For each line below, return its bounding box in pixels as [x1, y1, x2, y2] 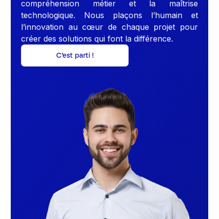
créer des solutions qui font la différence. [21, 34, 174, 44]
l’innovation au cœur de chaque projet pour [21, 22, 198, 32]
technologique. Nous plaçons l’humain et [21, 10, 198, 21]
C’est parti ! [56, 51, 94, 60]
